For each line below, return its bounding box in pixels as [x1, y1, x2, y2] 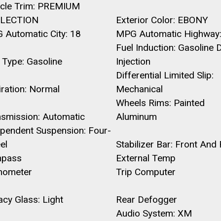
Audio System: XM [115, 208, 192, 219]
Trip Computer [115, 166, 176, 178]
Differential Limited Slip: [115, 70, 214, 81]
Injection [115, 56, 150, 67]
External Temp [115, 152, 176, 164]
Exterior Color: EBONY [115, 14, 208, 26]
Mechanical [115, 83, 163, 95]
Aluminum [115, 111, 157, 122]
